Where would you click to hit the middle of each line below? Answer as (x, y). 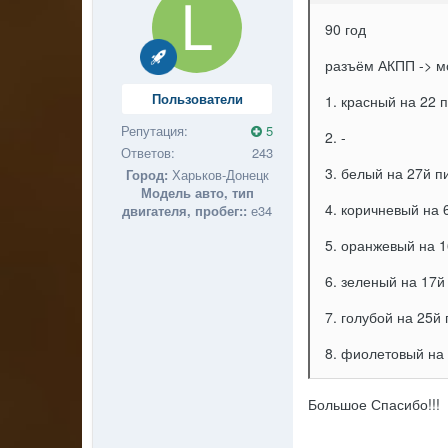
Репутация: (155, 130)
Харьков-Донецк (218, 174)
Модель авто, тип (197, 192)
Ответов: (148, 152)
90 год (346, 29)
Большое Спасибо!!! (374, 404)
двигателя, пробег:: (185, 210)
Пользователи (197, 98)
